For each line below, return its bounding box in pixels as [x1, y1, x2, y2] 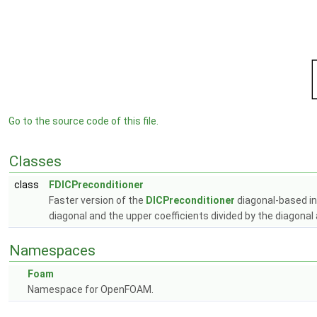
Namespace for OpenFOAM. [28, 284, 154, 295]
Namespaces [9, 242, 96, 259]
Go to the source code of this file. [8, 115, 158, 127]
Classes [9, 153, 62, 170]
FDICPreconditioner [49, 179, 144, 190]
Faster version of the [49, 195, 146, 206]
